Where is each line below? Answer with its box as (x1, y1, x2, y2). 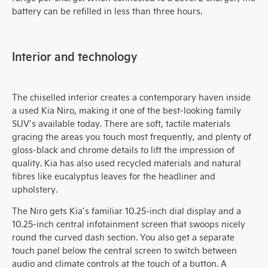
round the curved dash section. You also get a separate (12, 232, 234, 243)
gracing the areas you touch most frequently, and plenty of (12, 131, 251, 142)
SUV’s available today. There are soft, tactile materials (12, 118, 230, 129)
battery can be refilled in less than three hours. (12, 5, 202, 17)
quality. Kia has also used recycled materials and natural (12, 157, 241, 169)
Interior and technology (12, 48, 137, 63)
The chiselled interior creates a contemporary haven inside (12, 92, 251, 103)
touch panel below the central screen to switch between (12, 245, 237, 256)
